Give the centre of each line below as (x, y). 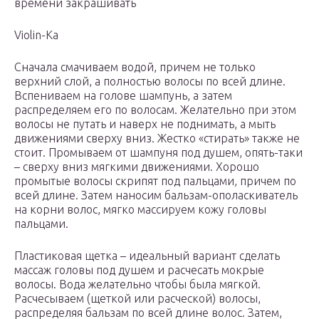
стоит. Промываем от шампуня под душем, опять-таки (158, 153)
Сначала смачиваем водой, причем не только (135, 67)
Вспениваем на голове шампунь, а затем (123, 96)
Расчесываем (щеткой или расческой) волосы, (137, 299)
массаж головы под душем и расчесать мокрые (139, 270)
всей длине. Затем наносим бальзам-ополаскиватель (156, 195)
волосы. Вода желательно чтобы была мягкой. (137, 284)
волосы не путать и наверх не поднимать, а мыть (145, 124)
